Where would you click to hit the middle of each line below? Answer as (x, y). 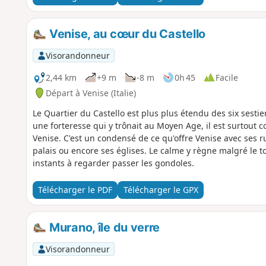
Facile (227, 77)
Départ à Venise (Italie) (91, 93)
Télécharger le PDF (75, 190)
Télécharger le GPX (161, 190)
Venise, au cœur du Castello (126, 34)
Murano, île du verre (103, 227)
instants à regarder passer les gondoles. (113, 163)
